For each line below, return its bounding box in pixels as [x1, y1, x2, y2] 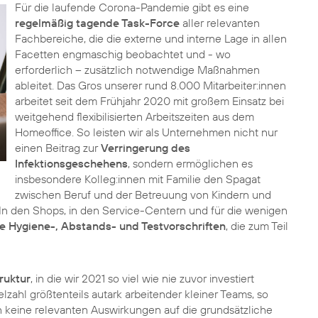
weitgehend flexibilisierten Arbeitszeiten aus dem [14, 109, 254, 124]
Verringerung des [100, 141, 190, 155]
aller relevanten [179, 16, 260, 30]
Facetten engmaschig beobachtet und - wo [14, 47, 231, 61]
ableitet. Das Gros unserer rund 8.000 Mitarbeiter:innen [14, 78, 286, 92]
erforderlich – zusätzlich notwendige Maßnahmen [14, 62, 260, 77]
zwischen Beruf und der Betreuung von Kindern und [14, 187, 271, 202]
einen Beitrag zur [14, 141, 101, 155]
